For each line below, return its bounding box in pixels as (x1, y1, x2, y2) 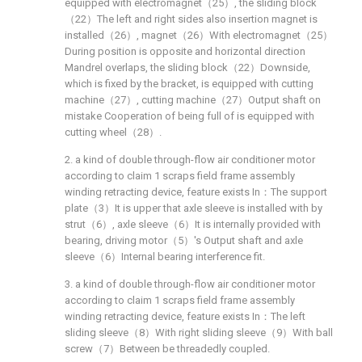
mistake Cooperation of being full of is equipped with (65, 110, 314, 122)
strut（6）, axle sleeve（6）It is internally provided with (65, 218, 321, 230)
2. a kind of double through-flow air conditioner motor (65, 154, 315, 166)
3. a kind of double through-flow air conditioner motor (65, 278, 315, 290)
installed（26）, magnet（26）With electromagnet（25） (65, 29, 333, 41)
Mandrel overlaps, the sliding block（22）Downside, (65, 61, 310, 74)
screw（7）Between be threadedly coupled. (65, 343, 270, 355)
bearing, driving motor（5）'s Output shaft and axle (65, 234, 303, 246)
